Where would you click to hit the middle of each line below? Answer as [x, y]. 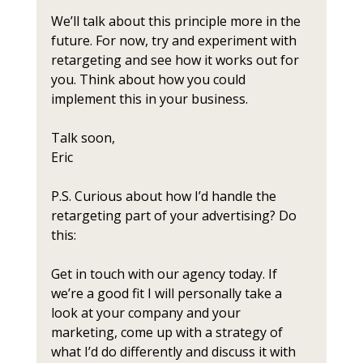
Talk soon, [83, 138]
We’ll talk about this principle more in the [177, 21]
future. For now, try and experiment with [175, 41]
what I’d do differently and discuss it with [175, 352]
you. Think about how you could [149, 79]
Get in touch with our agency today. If [165, 274]
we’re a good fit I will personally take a [168, 293]
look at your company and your [147, 313]
